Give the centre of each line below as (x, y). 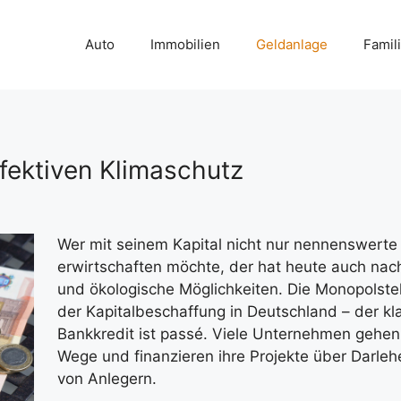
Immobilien (185, 44)
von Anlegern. (107, 378)
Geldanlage (292, 44)
